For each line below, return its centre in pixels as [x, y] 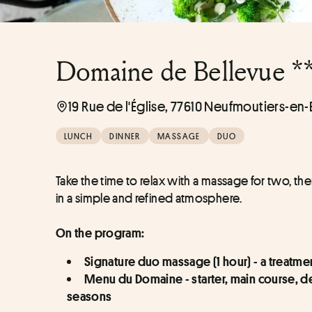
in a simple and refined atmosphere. [149, 198]
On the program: [100, 233]
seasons [89, 296]
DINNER [125, 136]
